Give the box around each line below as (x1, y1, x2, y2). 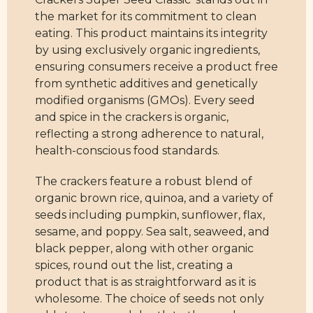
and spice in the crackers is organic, (35, 110, 228, 124)
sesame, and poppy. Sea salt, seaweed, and (35, 225, 270, 239)
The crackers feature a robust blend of (35, 175, 252, 189)
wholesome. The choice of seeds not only (35, 292, 264, 306)
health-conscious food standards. (35, 144, 219, 158)
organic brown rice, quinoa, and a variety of (35, 191, 273, 205)
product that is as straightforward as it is (35, 275, 256, 289)
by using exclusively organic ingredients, (35, 43, 260, 57)
